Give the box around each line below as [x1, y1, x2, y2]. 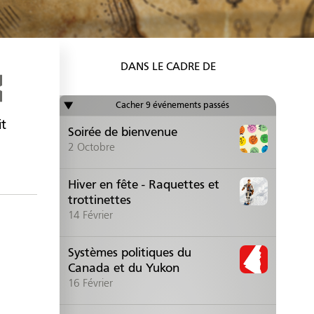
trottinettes [68, 192, 132, 207]
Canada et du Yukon [68, 260, 180, 275]
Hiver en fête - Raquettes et [68, 177, 220, 192]
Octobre [77, 140, 116, 153]
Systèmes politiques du [68, 245, 192, 260]
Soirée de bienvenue [68, 124, 178, 139]
